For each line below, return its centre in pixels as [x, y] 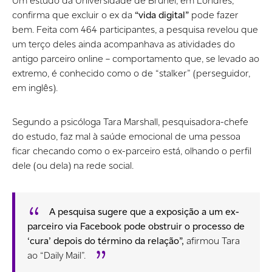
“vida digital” [162, 15]
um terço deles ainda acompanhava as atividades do [124, 44]
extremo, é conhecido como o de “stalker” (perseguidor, [131, 73]
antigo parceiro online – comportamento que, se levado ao [136, 58]
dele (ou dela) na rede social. [74, 165]
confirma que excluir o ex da [73, 15]
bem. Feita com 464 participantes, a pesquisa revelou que [135, 29]
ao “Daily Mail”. [56, 255]
